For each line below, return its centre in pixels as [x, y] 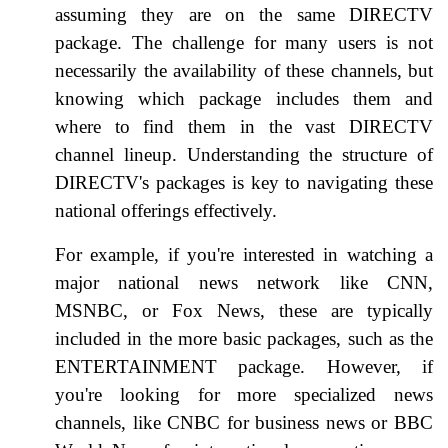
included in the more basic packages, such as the [244, 338]
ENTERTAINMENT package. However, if [244, 366]
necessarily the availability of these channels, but [244, 70]
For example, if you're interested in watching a [244, 254]
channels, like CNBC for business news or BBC [244, 422]
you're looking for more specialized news [244, 394]
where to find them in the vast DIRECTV [244, 126]
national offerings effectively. [166, 210]
